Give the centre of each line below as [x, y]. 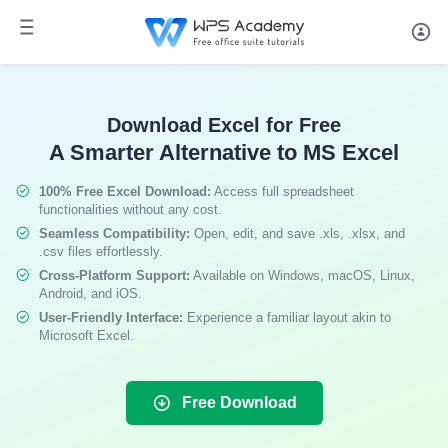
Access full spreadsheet [282, 191]
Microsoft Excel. [86, 335]
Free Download [239, 402]
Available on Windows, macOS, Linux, [302, 275]
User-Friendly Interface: [111, 317]
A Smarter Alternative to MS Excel [224, 152]
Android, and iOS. [90, 293]
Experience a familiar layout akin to [287, 317]
